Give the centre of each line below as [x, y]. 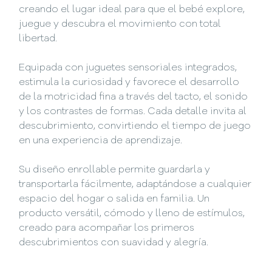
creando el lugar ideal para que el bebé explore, [132, 10]
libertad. [38, 39]
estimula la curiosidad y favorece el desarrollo [129, 83]
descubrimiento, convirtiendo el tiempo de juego [135, 127]
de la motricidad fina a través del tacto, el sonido [134, 97]
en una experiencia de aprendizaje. [101, 141]
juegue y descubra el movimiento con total [120, 25]
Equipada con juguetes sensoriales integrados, [128, 68]
